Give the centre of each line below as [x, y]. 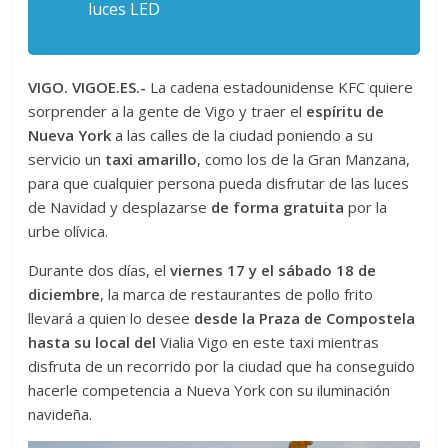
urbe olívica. [68, 231]
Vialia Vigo [194, 342]
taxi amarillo [149, 159]
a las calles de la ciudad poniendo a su [244, 135]
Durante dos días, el [99, 270]
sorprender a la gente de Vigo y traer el [165, 111]
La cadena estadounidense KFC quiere [280, 87]
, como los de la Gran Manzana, [304, 159]
